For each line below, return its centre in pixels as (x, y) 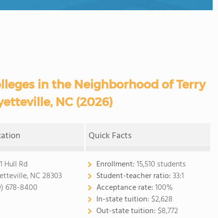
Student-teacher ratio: (134, 176)
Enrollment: (116, 164)
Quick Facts (110, 136)
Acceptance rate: (126, 188)
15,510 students (161, 164)
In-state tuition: (124, 200)
